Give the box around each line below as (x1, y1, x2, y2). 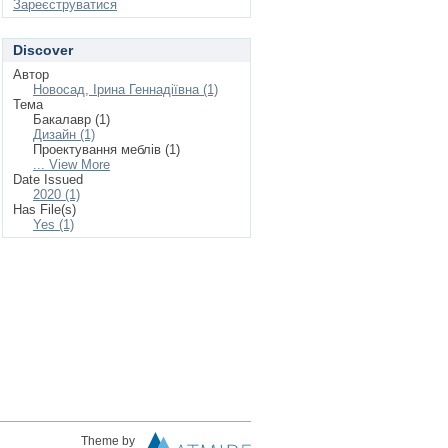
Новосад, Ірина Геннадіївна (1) (33, 82, 218, 97)
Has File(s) (13, 202, 76, 217)
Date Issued (13, 172, 83, 187)
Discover (13, 42, 73, 58)
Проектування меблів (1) (33, 142, 180, 157)
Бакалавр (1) (33, 112, 110, 127)
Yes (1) (33, 217, 74, 232)
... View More (33, 157, 110, 172)
